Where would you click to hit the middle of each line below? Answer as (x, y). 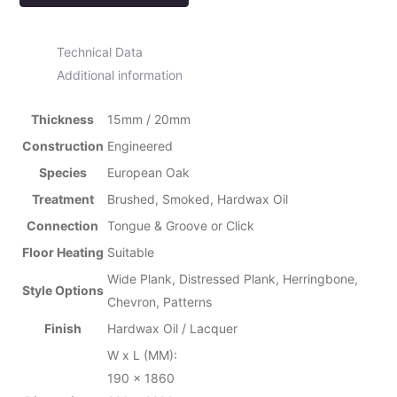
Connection (63, 225)
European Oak (148, 172)
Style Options (62, 290)
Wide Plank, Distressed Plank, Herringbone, (232, 278)
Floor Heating (62, 252)
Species (62, 172)
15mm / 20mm (148, 119)
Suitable (130, 252)
